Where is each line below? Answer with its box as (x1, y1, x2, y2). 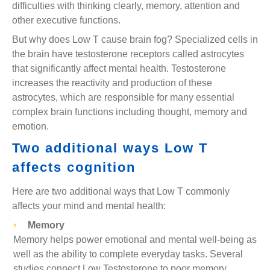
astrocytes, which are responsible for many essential (12, 92, 234, 102)
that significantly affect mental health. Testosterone (12, 63, 226, 74)
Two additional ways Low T (12, 140, 208, 155)
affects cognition (12, 160, 136, 175)
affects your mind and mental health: (12, 201, 166, 211)
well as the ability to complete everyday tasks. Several (13, 249, 243, 259)
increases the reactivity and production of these (12, 78, 212, 88)
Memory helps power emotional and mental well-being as (13, 234, 257, 245)
